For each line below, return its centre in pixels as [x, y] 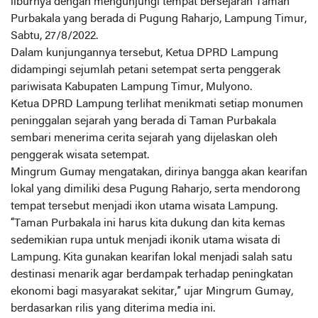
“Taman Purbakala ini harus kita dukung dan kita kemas [148, 223]
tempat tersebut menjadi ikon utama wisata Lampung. [144, 206]
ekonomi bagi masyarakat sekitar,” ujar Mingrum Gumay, [152, 291]
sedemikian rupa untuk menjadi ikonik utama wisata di [146, 240]
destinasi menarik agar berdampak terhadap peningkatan [152, 274]
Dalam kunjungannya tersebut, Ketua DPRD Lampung [144, 53]
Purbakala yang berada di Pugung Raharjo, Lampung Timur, [159, 19]
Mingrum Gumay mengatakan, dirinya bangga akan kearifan [159, 172]
